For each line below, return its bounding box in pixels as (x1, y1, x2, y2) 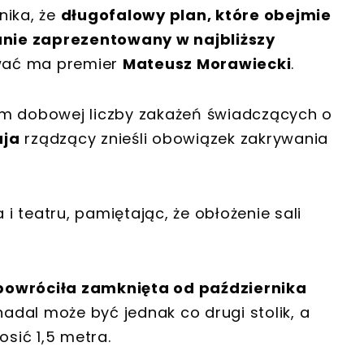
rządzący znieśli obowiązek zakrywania (19, 128, 328, 149)
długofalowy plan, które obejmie (60, 5, 331, 26)
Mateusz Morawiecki (122, 54, 292, 75)
